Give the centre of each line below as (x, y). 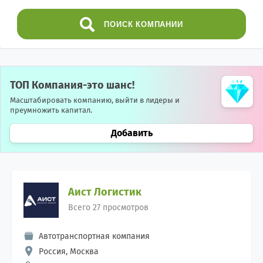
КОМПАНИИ (159, 24)
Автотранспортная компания (94, 236)
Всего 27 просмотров (108, 208)
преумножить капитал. (51, 110)
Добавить (131, 133)
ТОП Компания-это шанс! (72, 85)
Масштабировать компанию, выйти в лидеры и (95, 100)
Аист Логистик (105, 192)
